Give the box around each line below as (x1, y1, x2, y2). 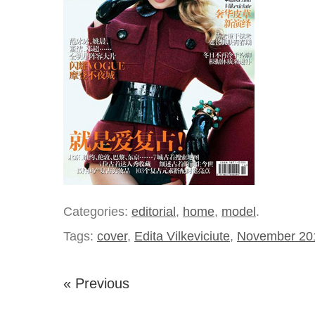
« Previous (63, 276, 129, 292)
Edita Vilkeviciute (134, 229, 230, 244)
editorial (131, 204, 176, 219)
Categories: (63, 204, 131, 219)
